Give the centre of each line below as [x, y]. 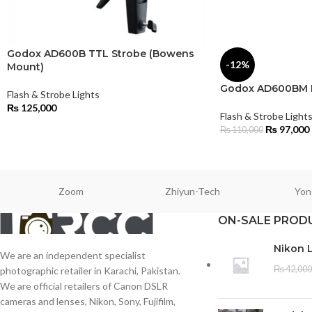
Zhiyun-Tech [193, 192]
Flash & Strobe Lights [53, 95]
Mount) [25, 67]
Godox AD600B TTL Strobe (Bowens [101, 54]
